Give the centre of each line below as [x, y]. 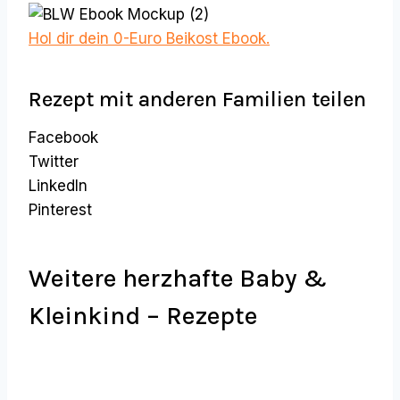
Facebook [63, 138]
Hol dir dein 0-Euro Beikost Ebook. [149, 39]
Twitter [54, 162]
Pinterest [60, 210]
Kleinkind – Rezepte [143, 316]
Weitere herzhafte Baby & [178, 279]
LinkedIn [58, 186]
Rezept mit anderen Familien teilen [197, 100]
